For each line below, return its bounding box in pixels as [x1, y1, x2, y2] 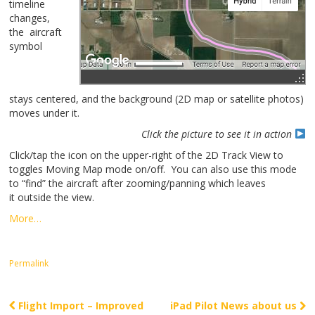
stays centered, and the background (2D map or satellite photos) [9, 92, 304, 105]
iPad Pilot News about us [169, 299, 300, 312]
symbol [9, 39, 43, 53]
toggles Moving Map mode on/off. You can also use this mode [9, 162, 297, 176]
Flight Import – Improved [15, 299, 144, 312]
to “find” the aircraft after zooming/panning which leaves [9, 176, 266, 190]
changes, [9, 11, 51, 25]
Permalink [9, 257, 49, 269]
